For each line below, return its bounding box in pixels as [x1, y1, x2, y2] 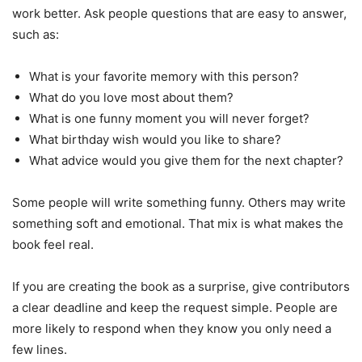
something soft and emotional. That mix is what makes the [12, 215, 343, 231]
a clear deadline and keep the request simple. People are [12, 299, 338, 315]
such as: [12, 26, 59, 42]
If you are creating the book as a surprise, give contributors [12, 278, 350, 294]
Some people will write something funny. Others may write [12, 194, 346, 210]
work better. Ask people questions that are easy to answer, [12, 5, 347, 21]
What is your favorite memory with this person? [29, 68, 299, 84]
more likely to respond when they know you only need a [12, 320, 331, 336]
